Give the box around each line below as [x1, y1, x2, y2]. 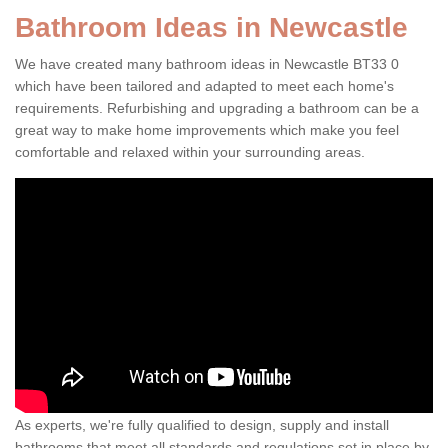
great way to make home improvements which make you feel [15, 122, 399, 139]
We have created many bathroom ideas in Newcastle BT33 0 [15, 56, 399, 73]
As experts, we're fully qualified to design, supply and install [15, 416, 389, 433]
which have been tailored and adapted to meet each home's [15, 78, 394, 95]
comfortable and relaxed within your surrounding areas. [15, 144, 365, 161]
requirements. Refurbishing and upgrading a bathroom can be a [15, 100, 419, 117]
